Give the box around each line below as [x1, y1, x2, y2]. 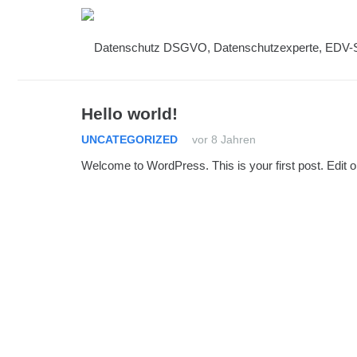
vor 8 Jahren [192, 133, 256, 146]
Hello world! [81, 104, 178, 123]
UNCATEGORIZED [81, 133, 178, 146]
